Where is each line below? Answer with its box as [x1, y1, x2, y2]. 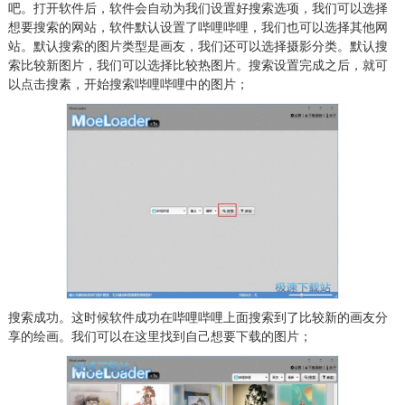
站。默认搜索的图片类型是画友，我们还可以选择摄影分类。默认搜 [7, 38, 388, 53]
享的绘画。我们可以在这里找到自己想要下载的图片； [7, 328, 312, 344]
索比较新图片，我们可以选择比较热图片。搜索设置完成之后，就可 [7, 57, 388, 72]
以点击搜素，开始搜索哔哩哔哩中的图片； [7, 76, 249, 91]
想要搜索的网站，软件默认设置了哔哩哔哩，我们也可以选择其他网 [7, 19, 388, 34]
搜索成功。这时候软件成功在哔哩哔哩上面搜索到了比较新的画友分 [7, 309, 388, 325]
